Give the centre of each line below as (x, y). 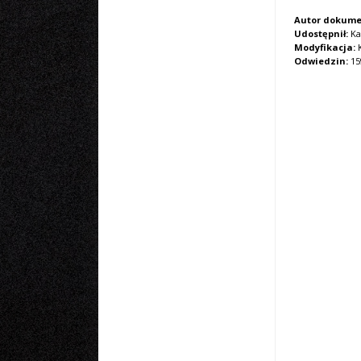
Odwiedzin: (321, 61)
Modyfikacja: (325, 47)
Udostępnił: (321, 33)
